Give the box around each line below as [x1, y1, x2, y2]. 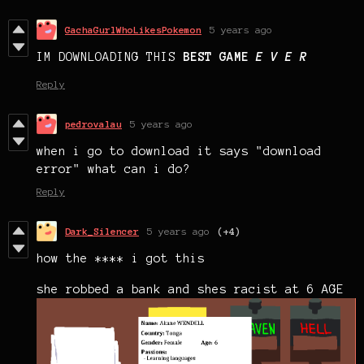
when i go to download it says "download [37, 145, 322, 158]
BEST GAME [183, 50, 249, 64]
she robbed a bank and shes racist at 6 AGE [37, 283, 344, 297]
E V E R [249, 50, 307, 64]
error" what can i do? [37, 162, 190, 176]
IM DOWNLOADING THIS [37, 50, 183, 64]
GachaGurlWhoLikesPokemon [65, 24, 201, 36]
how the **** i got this [37, 252, 205, 266]
